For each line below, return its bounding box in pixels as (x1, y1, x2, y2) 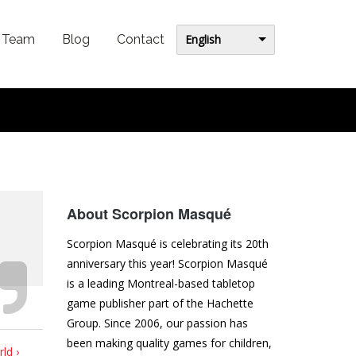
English (185, 31, 221, 47)
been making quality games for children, (66, 335, 272, 351)
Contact (117, 32, 164, 47)
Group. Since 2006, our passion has (66, 315, 248, 331)
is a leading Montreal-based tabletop (66, 276, 255, 292)
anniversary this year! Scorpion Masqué (66, 256, 268, 272)
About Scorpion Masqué (66, 203, 231, 225)
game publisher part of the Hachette (66, 296, 253, 311)
